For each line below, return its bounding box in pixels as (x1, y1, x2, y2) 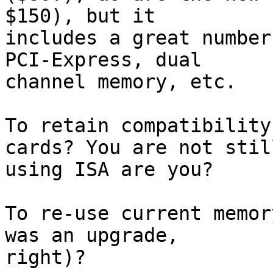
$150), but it (5, 5, 179, 27)
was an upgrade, (5, 224, 202, 247)
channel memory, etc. (5, 71, 236, 93)
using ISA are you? (5, 158, 213, 181)
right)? (5, 246, 86, 269)
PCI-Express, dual (5, 49, 225, 71)
